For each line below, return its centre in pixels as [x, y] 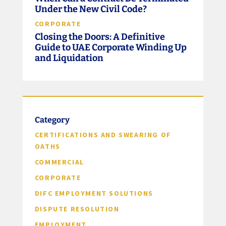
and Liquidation [69, 58]
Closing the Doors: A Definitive [100, 37]
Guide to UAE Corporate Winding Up [110, 48]
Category [52, 120]
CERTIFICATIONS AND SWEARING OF [103, 135]
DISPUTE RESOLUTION [77, 209]
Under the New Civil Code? [91, 9]
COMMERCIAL [59, 162]
